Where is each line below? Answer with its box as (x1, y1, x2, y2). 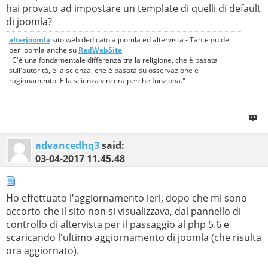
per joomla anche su (9, 44, 78, 55)
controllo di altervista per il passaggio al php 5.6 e (6, 217, 229, 231)
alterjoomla (9, 34, 50, 45)
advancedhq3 (35, 138, 99, 152)
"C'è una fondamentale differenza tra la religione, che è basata (9, 54, 218, 65)
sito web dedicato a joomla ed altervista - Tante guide (50, 34, 229, 45)
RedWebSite (78, 44, 122, 55)
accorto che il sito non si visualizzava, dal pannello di (6, 204, 241, 218)
